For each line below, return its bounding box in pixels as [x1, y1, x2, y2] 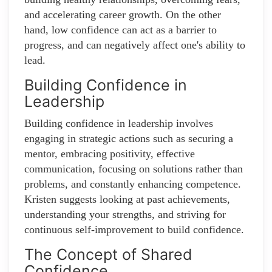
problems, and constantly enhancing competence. [24, 178, 241, 191]
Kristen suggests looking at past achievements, [24, 193, 230, 206]
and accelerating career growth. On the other [24, 8, 221, 21]
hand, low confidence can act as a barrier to [24, 24, 217, 36]
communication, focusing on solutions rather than [24, 163, 243, 175]
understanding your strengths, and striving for [24, 208, 226, 221]
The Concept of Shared [24, 245, 192, 264]
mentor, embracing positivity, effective [24, 148, 195, 160]
